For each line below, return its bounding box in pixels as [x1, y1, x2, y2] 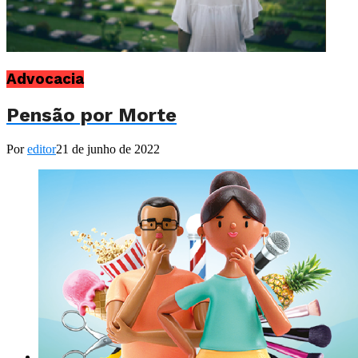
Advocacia [6, 70, 84, 89]
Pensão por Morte [6, 103, 177, 126]
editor [27, 141, 56, 156]
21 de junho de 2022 [56, 141, 160, 156]
